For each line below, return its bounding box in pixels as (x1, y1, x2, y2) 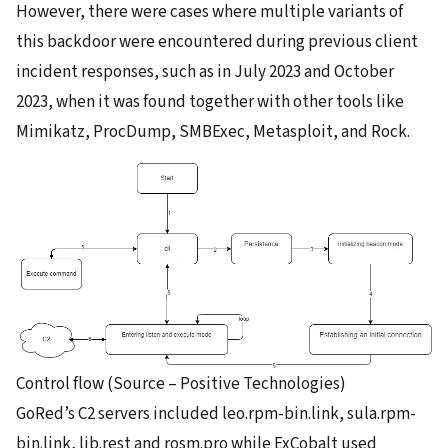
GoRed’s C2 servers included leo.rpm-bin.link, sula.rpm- (16, 402, 416, 427)
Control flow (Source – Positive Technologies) (16, 372, 346, 397)
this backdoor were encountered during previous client (16, 30, 418, 55)
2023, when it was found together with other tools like (16, 90, 404, 115)
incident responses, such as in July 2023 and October (16, 60, 394, 85)
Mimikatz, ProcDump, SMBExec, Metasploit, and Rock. (16, 120, 410, 145)
